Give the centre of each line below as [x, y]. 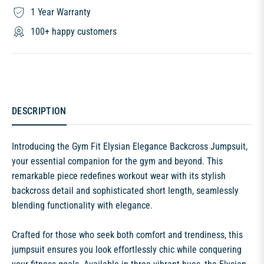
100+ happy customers [74, 32]
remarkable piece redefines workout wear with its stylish [119, 176]
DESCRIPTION [39, 111]
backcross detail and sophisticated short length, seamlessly [125, 191]
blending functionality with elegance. [82, 206]
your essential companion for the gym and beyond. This [117, 161]
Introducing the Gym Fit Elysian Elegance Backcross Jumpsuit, [130, 147]
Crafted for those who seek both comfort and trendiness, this [127, 235]
